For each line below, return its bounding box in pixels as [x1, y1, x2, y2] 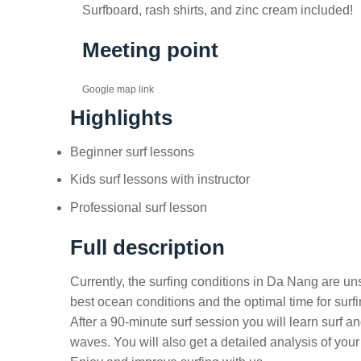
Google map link [82, 84, 154, 94]
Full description [70, 235, 225, 259]
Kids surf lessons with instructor [70, 172, 250, 187]
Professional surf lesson [70, 200, 207, 214]
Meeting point [82, 39, 218, 62]
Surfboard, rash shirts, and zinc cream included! [82, 3, 353, 18]
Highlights [70, 106, 172, 129]
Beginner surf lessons [70, 144, 194, 159]
